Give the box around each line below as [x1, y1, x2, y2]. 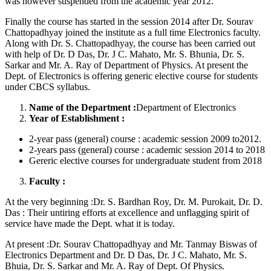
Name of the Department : [29, 102, 136, 113]
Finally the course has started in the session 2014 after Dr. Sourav [5, 16, 253, 27]
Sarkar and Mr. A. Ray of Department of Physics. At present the [5, 60, 248, 70]
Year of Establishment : [29, 113, 125, 123]
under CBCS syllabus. [5, 82, 90, 92]
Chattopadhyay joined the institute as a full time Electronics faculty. [5, 27, 261, 38]
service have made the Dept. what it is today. [5, 218, 175, 229]
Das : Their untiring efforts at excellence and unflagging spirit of [5, 207, 249, 218]
